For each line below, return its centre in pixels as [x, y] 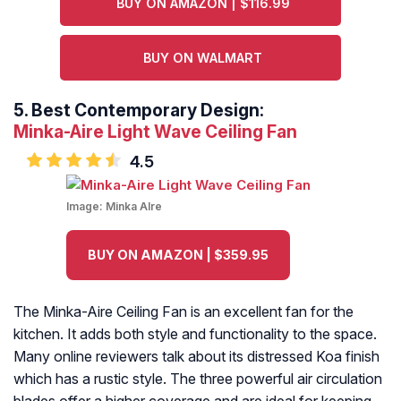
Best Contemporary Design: [148, 111]
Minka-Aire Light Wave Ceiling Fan [155, 132]
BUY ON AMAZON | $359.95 [178, 255]
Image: [86, 207]
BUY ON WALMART [203, 58]
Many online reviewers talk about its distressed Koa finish [196, 357]
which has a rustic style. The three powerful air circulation [198, 379]
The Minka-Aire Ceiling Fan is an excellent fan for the [183, 312]
